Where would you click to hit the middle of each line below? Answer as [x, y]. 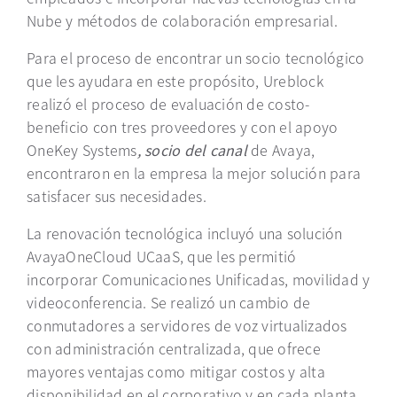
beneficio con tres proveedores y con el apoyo [183, 127]
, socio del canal [194, 150]
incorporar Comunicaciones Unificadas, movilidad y [198, 279]
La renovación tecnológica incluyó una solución [185, 233]
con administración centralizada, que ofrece [174, 348]
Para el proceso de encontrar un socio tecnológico [196, 58]
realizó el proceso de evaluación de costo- [168, 104]
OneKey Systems [82, 150]
